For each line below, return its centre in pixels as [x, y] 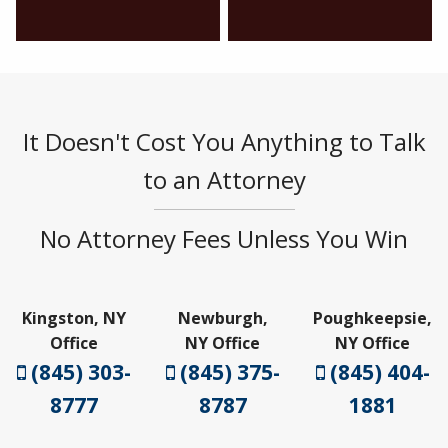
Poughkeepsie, [372, 317]
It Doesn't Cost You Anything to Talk [224, 141]
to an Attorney [224, 179]
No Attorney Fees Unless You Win [224, 238]
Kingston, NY [74, 317]
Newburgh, [222, 317]
